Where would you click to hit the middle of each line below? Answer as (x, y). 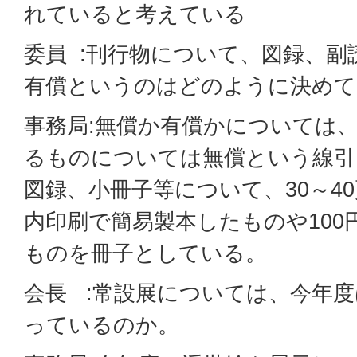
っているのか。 (102, 325)
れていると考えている (135, 14)
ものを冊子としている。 (145, 253)
